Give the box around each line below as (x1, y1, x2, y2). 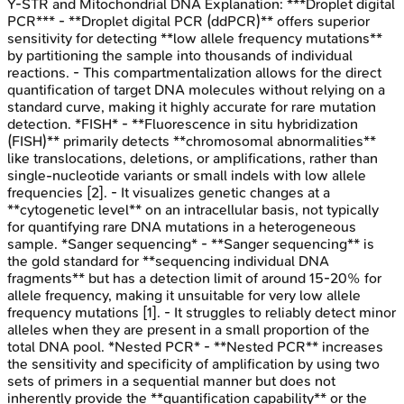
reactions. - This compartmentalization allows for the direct (7, 63, 381, 81)
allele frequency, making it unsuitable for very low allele (7, 286, 361, 304)
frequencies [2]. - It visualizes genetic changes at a (7, 183, 330, 201)
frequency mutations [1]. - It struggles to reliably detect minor (7, 303, 396, 321)
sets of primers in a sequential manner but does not (7, 372, 335, 390)
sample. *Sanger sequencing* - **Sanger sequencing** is (7, 234, 374, 252)
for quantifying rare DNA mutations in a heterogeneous (7, 217, 356, 235)
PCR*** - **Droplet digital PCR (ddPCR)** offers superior (7, 12, 370, 30)
